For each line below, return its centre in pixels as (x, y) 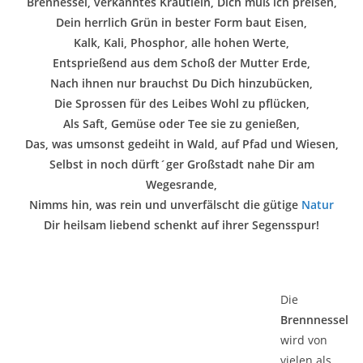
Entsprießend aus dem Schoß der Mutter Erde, (181, 63)
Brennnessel (314, 320)
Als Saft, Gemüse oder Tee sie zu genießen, (181, 124)
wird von (304, 340)
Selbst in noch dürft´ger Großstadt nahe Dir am (181, 164)
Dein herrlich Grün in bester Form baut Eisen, (181, 22)
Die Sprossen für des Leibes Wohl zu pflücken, (181, 103)
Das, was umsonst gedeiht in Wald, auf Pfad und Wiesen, (181, 144)
